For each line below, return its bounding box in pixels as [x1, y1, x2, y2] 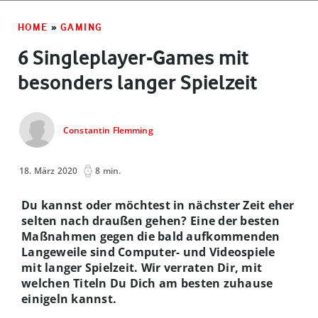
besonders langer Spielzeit [18, 70, 257, 94]
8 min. [95, 164, 121, 177]
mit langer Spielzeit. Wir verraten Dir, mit [21, 259, 263, 275]
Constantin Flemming [63, 124, 153, 137]
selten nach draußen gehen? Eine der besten [21, 212, 280, 229]
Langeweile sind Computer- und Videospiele [21, 243, 275, 260]
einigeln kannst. [21, 290, 117, 307]
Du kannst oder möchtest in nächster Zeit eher [21, 197, 295, 213]
